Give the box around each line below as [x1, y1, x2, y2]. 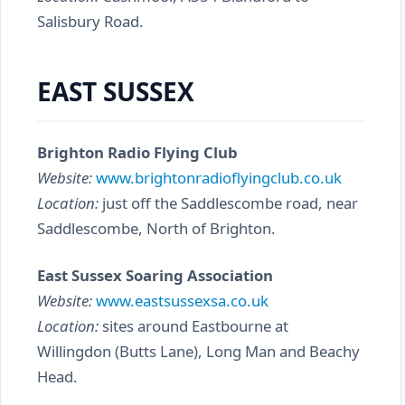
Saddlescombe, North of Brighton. [37, 218, 276, 239]
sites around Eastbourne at [99, 316, 288, 336]
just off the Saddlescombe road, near [99, 193, 358, 213]
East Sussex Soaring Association [37, 265, 273, 286]
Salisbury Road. [37, 11, 144, 32]
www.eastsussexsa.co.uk [96, 290, 268, 311]
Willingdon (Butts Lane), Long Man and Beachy [37, 341, 360, 362]
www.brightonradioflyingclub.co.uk [96, 167, 342, 188]
